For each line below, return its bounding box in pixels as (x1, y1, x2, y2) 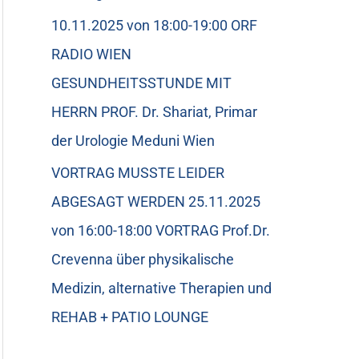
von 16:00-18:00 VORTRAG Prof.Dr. (51, 222, 270, 239)
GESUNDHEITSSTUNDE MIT (51, 74, 232, 91)
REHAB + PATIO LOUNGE (51, 309, 208, 325)
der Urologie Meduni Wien (51, 131, 215, 149)
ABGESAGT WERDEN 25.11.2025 (51, 193, 260, 210)
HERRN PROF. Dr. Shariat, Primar (51, 103, 257, 120)
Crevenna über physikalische (51, 251, 234, 268)
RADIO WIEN (51, 45, 131, 63)
